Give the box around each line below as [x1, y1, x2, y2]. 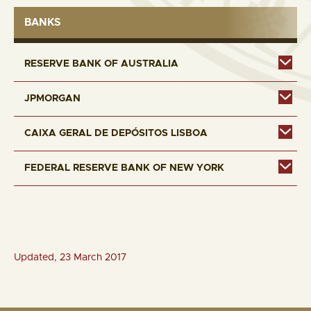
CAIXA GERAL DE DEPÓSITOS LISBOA [24, 128, 208, 138]
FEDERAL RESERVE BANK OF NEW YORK [24, 163, 224, 173]
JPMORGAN [24, 94, 81, 103]
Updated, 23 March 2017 [14, 253, 126, 262]
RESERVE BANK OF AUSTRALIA [24, 59, 178, 69]
